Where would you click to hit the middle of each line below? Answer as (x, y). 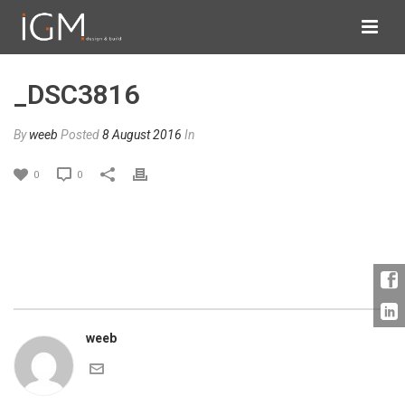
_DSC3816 (76, 94)
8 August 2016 (142, 135)
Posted (81, 135)
